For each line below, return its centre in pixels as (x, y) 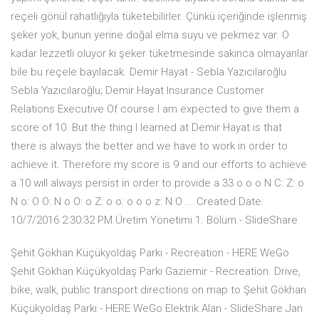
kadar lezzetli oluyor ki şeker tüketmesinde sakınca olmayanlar (159, 54)
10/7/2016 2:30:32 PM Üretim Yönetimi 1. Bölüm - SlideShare (154, 220)
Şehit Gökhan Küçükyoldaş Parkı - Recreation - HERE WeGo (150, 253)
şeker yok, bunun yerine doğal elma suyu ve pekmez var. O (150, 35)
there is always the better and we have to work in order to (149, 146)
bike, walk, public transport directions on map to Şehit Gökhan (158, 290)
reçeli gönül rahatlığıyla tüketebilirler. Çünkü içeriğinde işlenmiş (159, 17)
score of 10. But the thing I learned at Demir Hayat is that (146, 128)
